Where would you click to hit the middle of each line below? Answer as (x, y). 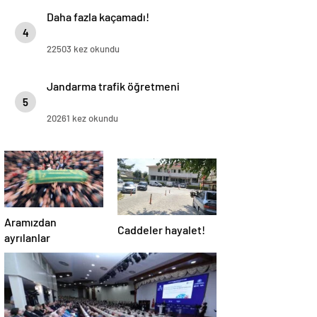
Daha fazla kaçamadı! (98, 17)
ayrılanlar (27, 237)
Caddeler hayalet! (161, 230)
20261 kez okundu (82, 118)
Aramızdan (30, 222)
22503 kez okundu (83, 49)
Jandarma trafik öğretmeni (113, 86)
